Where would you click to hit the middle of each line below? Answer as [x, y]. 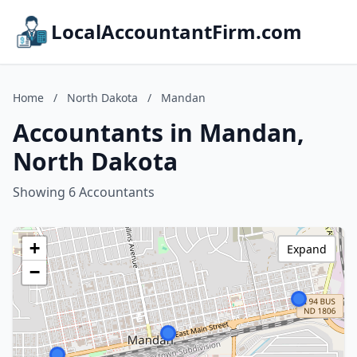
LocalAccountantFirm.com [177, 31]
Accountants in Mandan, [159, 133]
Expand [307, 249]
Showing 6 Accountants [84, 192]
